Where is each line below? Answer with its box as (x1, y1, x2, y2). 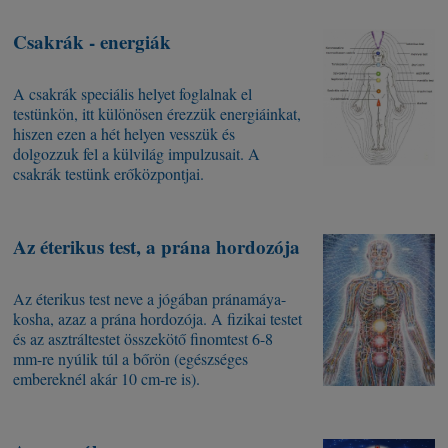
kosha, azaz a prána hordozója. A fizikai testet (13, 308, 303, 330)
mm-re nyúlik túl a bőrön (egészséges (13, 348, 249, 370)
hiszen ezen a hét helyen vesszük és (13, 123, 236, 145)
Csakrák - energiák (13, 28, 172, 56)
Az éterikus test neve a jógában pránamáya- (13, 288, 287, 310)
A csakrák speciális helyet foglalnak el (13, 83, 253, 105)
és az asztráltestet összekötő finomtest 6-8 (13, 328, 274, 350)
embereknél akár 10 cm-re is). (13, 368, 201, 390)
